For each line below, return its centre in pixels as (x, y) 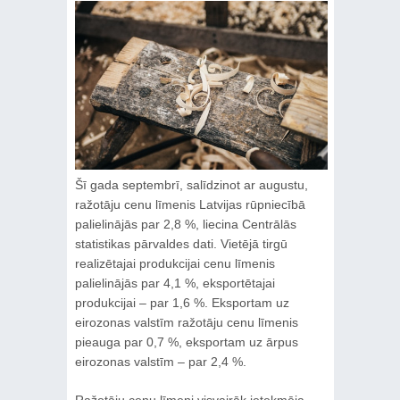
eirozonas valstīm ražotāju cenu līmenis (186, 322)
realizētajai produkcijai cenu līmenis (175, 263)
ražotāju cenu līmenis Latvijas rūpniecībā (190, 204)
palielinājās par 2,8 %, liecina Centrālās (185, 224)
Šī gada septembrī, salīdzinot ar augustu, (191, 184)
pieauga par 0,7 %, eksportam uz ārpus (186, 342)
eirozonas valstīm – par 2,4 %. (160, 361)
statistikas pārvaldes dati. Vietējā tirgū (181, 243)
